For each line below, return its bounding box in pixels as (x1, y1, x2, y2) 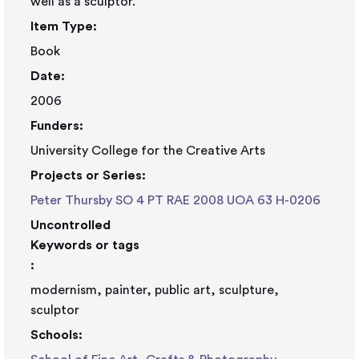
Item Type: (30, 20, 97, 33)
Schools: (30, 329, 83, 341)
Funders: (30, 119, 83, 132)
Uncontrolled (30, 219, 111, 232)
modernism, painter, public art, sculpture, (30, 284, 279, 296)
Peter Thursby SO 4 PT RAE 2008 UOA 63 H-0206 (30, 194, 321, 207)
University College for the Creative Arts (30, 144, 265, 157)
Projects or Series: (30, 169, 146, 182)
